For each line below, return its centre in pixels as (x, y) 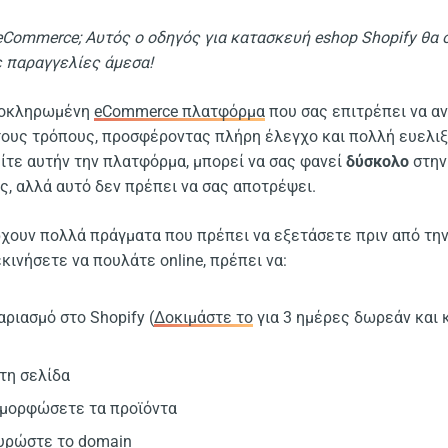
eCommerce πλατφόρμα (180, 112)
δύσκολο (378, 162)
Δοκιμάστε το (204, 318)
